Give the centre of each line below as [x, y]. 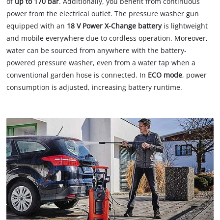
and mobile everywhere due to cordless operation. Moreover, [107, 38]
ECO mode [165, 75]
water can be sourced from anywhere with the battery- [97, 51]
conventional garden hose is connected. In [77, 75]
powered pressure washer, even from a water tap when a [101, 63]
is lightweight [185, 26]
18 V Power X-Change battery [114, 26]
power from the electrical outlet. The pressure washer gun [103, 14]
